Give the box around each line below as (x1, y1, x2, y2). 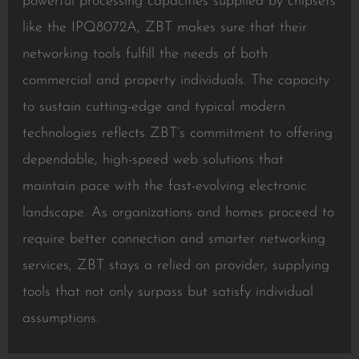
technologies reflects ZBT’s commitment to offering (22, 126, 333, 141)
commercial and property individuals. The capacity (22, 73, 329, 88)
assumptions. (22, 311, 99, 326)
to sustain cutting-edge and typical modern (22, 99, 285, 115)
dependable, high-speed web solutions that (22, 152, 284, 167)
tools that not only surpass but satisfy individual (22, 284, 313, 300)
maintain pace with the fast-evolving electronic (22, 179, 307, 194)
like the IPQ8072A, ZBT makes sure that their (22, 20, 307, 35)
